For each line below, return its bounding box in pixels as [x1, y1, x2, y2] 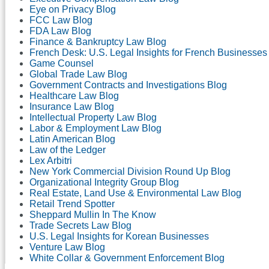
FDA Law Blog [29, 25, 91, 36]
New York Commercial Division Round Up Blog [29, 166, 231, 177]
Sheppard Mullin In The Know [29, 209, 156, 220]
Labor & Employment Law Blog [29, 122, 162, 133]
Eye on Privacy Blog [29, 4, 116, 14]
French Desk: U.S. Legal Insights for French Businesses [29, 47, 267, 58]
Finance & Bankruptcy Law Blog [29, 36, 166, 47]
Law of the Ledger [29, 144, 106, 155]
